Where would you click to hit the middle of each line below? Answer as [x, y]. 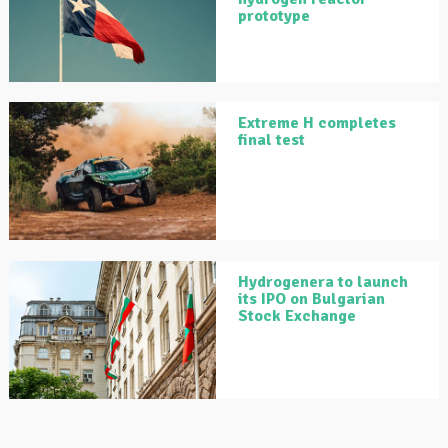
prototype [274, 16]
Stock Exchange [297, 316]
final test [271, 140]
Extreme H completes [317, 123]
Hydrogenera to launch [323, 282]
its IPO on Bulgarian [311, 299]
